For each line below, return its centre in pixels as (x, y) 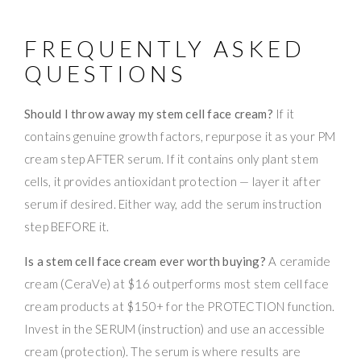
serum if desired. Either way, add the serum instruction (173, 203)
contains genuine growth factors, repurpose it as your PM (180, 136)
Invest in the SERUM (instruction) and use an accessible (175, 328)
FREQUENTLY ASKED (165, 48)
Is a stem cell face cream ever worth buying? (145, 261)
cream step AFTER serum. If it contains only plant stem (172, 158)
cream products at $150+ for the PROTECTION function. (180, 306)
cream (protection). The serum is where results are (163, 351)
